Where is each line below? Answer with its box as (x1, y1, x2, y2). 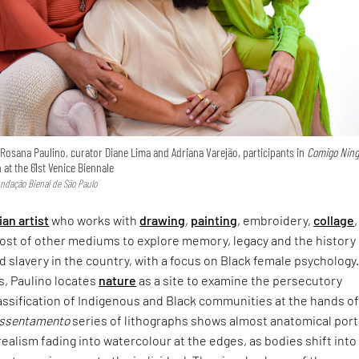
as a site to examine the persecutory (136, 272, 343, 288)
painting (191, 212, 238, 228)
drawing (139, 212, 186, 228)
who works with (49, 212, 140, 228)
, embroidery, (237, 212, 314, 228)
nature (99, 272, 137, 288)
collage (313, 212, 355, 228)
